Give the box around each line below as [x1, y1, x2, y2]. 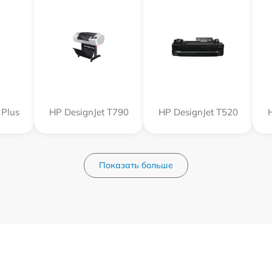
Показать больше [99, 160, 173, 171]
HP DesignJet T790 [49, 106, 129, 118]
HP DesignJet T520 [158, 106, 238, 118]
